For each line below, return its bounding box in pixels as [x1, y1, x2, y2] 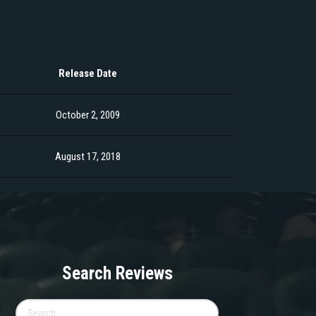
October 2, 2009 [56, 109, 120, 122]
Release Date [59, 67, 117, 80]
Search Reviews [61, 263, 173, 284]
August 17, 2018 [55, 150, 121, 164]
